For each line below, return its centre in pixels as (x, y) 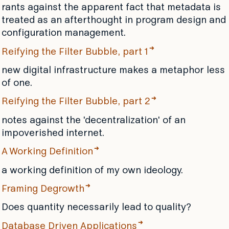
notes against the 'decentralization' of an (93, 121)
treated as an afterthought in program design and (113, 21)
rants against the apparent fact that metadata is (111, 8)
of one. (17, 83)
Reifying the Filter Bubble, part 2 (76, 102)
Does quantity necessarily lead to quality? (96, 208)
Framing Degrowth (43, 190)
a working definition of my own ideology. (92, 171)
